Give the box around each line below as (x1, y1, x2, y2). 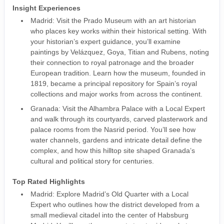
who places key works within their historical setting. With (30, 27, 206, 35)
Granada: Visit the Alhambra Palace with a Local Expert (30, 104, 205, 112)
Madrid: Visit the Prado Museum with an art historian (30, 16, 196, 24)
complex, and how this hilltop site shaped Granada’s (30, 146, 195, 154)
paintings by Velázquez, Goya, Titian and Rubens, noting (30, 48, 209, 56)
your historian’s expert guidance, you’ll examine (30, 37, 180, 45)
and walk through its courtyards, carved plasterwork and (30, 115, 207, 123)
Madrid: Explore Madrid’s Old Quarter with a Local (30, 190, 188, 198)
